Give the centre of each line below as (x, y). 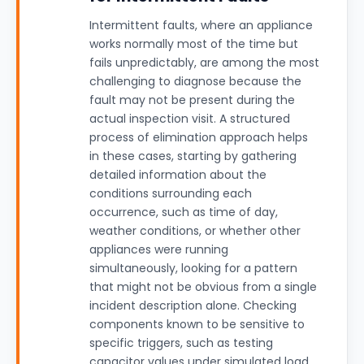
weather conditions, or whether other (195, 231)
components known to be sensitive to (197, 324)
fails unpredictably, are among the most (204, 63)
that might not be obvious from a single (203, 287)
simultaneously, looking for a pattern (193, 268)
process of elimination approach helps (199, 137)
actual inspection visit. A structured (190, 119)
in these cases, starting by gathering (193, 156)
